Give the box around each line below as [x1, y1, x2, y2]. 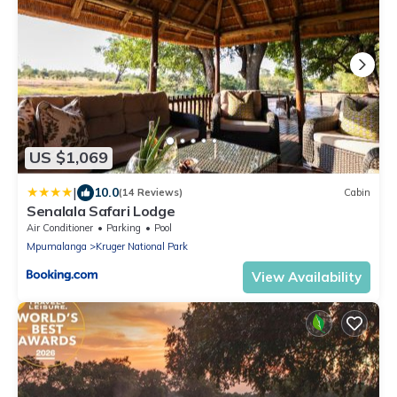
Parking [106, 221, 141, 234]
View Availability [252, 268, 362, 285]
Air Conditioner [27, 221, 93, 234]
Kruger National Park [96, 239, 188, 253]
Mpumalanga [27, 239, 87, 253]
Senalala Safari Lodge [27, 201, 175, 220]
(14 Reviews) [119, 186, 183, 199]
